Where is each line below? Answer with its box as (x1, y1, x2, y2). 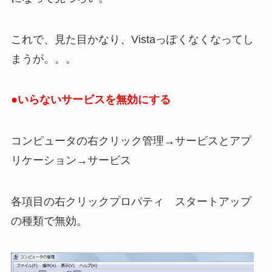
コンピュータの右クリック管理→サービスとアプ (10, 135, 251, 148)
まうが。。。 (10, 52, 76, 65)
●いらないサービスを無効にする (10, 93, 171, 106)
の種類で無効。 (10, 214, 87, 227)
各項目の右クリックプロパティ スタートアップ (10, 195, 251, 208)
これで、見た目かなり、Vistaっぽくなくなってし (10, 33, 254, 46)
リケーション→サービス (10, 154, 131, 167)
